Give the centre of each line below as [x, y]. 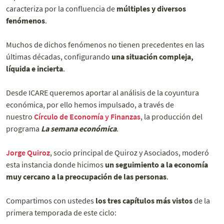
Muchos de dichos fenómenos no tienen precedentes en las [105, 45]
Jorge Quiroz [28, 153]
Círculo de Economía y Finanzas [87, 117]
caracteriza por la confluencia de [61, 9]
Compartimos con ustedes [51, 201]
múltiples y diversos [151, 9]
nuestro [20, 117]
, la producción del [171, 117]
